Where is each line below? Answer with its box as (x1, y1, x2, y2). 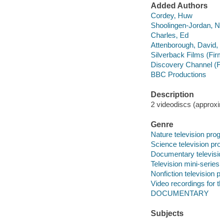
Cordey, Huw (150, 11, 192, 20)
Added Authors (150, 1, 208, 10)
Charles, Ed (150, 31, 189, 40)
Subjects (150, 209, 184, 218)
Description (150, 90, 194, 99)
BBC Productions (150, 70, 206, 79)
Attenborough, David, (150, 41, 218, 50)
